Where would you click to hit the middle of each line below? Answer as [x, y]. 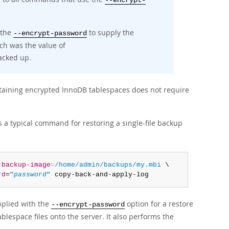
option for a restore [159, 204]
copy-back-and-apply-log [99, 175]
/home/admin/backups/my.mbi [108, 165]
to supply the [110, 32]
